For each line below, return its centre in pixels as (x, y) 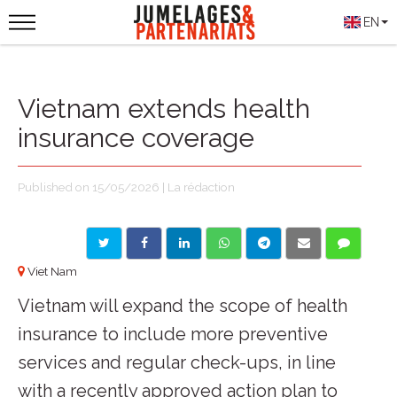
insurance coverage (136, 138)
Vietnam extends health (164, 109)
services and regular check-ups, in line (177, 362)
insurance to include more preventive (173, 334)
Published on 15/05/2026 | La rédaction (126, 187)
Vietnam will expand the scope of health (183, 306)
